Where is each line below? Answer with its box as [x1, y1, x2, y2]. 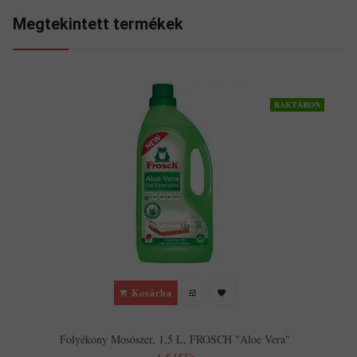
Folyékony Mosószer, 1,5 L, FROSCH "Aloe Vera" [59, 331, 290, 347]
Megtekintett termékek [13, 14, 183, 34]
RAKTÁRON [274, 99, 320, 111]
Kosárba [131, 285, 172, 300]
